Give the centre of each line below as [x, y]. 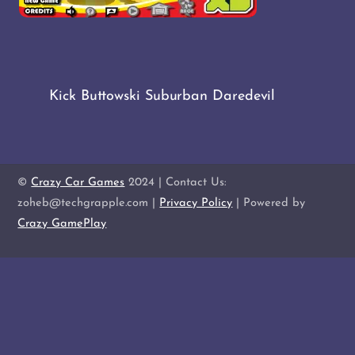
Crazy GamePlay [62, 223]
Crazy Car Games [78, 182]
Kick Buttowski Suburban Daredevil [162, 96]
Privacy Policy [196, 203]
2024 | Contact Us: [176, 182]
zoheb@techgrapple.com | [89, 203]
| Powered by [269, 203]
